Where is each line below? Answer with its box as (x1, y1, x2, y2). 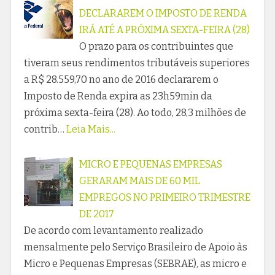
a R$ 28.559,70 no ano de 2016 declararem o (23, 74, 219, 86)
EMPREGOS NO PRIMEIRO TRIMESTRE (79, 192, 250, 204)
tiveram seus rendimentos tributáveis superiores (23, 57, 250, 69)
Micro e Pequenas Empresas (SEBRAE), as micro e (23, 258, 247, 270)
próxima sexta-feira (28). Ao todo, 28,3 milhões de (23, 107, 246, 119)
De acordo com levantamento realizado (23, 225, 203, 237)
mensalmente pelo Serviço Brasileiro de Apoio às (23, 241, 247, 254)
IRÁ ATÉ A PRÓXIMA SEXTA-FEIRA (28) (79, 24, 250, 36)
